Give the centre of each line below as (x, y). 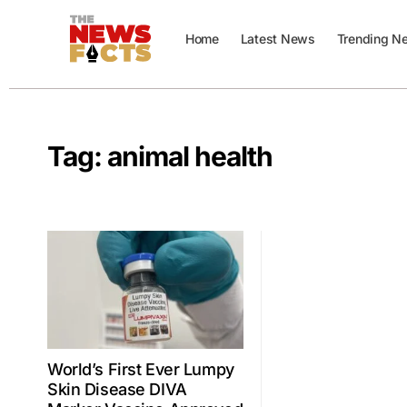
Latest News (278, 39)
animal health (190, 156)
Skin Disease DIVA (117, 389)
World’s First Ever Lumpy (141, 369)
